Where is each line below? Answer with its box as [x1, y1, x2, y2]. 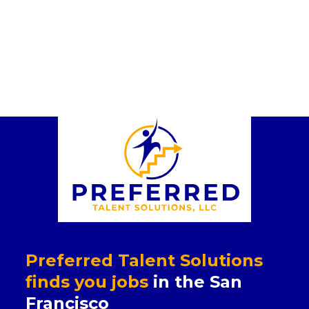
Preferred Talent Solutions [26, 250, 263, 270]
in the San [148, 272, 243, 292]
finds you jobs [26, 272, 149, 292]
